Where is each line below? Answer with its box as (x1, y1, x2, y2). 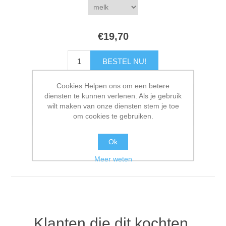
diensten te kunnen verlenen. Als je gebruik (44, 91, 182, 100)
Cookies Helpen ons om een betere (56, 81, 169, 90)
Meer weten (94, 154, 132, 163)
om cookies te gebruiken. (73, 111, 153, 120)
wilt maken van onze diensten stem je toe (47, 101, 179, 110)
